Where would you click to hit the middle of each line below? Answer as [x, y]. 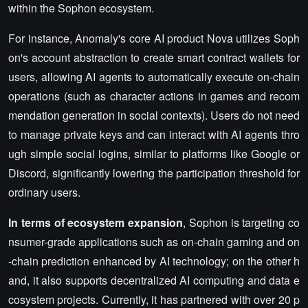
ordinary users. [44, 192]
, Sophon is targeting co [241, 222]
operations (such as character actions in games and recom [154, 96]
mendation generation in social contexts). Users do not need [154, 115]
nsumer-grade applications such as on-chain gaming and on [154, 242]
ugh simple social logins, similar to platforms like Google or [154, 154]
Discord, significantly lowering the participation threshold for [154, 173]
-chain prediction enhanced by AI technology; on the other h [154, 261]
